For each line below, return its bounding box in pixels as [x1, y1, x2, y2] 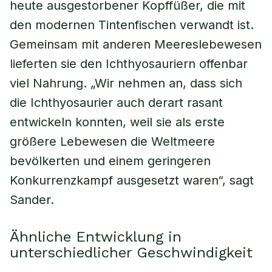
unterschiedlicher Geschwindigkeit [10, 244, 253, 261]
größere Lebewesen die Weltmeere [10, 134, 215, 149]
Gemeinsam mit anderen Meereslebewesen [10, 37, 262, 52]
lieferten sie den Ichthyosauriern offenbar [10, 56, 248, 71]
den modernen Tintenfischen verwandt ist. [10, 18, 254, 32]
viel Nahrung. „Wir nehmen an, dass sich [10, 76, 242, 90]
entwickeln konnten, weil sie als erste [10, 115, 225, 129]
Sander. [10, 192, 54, 207]
